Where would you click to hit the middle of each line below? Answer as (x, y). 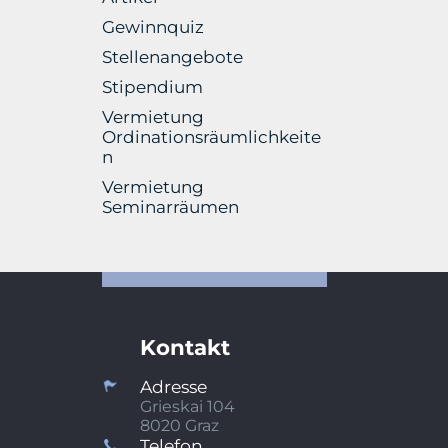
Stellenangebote (172, 56)
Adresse (173, 386)
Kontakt (185, 346)
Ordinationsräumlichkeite (211, 136)
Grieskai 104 (187, 406)
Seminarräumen (170, 206)
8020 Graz (179, 425)
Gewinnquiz (153, 26)
